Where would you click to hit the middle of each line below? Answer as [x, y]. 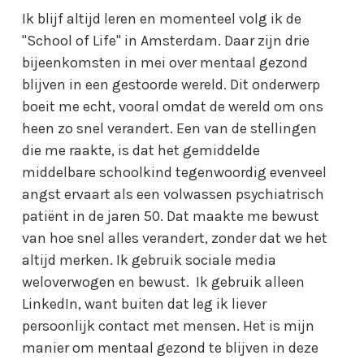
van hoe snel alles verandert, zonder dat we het [175, 238]
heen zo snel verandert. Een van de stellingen [170, 128]
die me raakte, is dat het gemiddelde [141, 150]
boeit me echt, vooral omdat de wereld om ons [173, 106]
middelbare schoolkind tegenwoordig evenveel [175, 172]
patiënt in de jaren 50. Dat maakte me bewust [171, 216]
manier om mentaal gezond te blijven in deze [171, 347]
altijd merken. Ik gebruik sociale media [149, 260]
